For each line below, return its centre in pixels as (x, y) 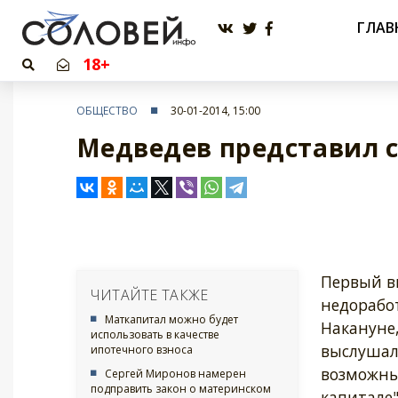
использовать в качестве (155, 334)
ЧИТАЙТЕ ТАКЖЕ (149, 295)
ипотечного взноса (141, 349)
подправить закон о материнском (180, 388)
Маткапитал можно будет (171, 319)
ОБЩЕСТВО (107, 110)
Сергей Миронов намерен (175, 373)
